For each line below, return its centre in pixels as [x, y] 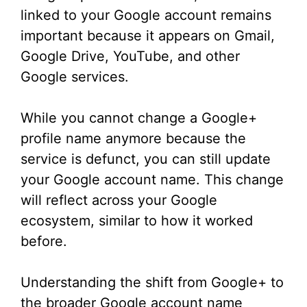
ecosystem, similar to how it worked [137, 221]
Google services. [75, 77]
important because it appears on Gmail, [148, 36]
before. [44, 242]
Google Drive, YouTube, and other [130, 57]
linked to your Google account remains [146, 15]
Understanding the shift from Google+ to [152, 283]
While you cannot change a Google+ [139, 118]
